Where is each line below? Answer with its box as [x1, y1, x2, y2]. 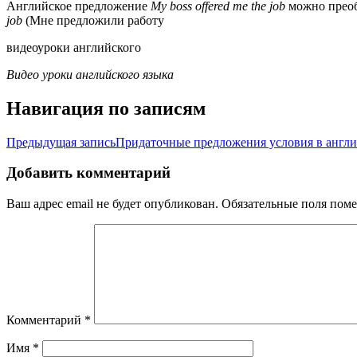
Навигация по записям [6, 97, 206, 119]
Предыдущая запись [6, 135, 116, 149]
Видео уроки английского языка [6, 67, 174, 81]
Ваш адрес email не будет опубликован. [6, 196, 218, 210]
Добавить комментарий [6, 164, 171, 182]
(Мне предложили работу [25, 13, 164, 27]
